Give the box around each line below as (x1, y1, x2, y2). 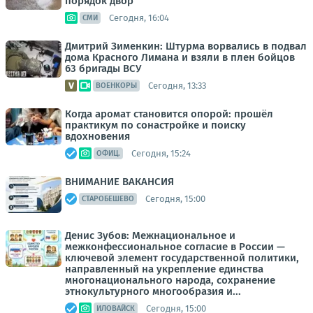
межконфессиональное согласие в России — (65, 240, 285, 253)
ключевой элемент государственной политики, (65, 252, 299, 264)
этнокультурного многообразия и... (65, 285, 241, 298)
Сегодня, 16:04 (109, 12, 169, 23)
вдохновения (65, 130, 130, 143)
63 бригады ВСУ (65, 62, 141, 75)
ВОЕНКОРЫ (96, 81, 137, 90)
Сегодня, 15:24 (131, 147, 191, 159)
